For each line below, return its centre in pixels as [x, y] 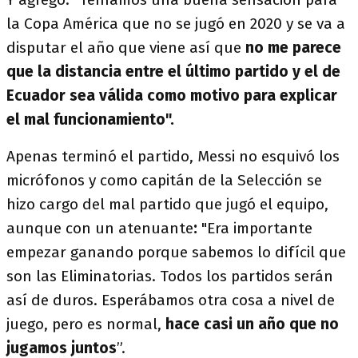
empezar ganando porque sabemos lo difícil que [176, 252]
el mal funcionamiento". [90, 119]
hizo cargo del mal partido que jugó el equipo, [167, 204]
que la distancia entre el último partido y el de [173, 72]
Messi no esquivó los [268, 156]
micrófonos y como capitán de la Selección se [164, 180]
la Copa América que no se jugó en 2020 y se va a [176, 24]
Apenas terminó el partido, [100, 156]
